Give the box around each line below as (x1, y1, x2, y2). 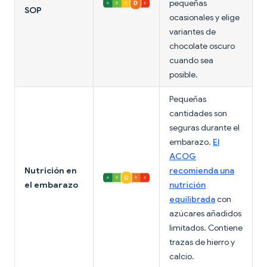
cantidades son (169, 108, 227, 119)
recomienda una (169, 165, 234, 176)
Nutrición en (24, 165, 77, 176)
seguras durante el (169, 122, 240, 133)
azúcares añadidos (169, 208, 241, 219)
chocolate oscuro (169, 41, 235, 52)
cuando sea (169, 55, 213, 66)
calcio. (169, 251, 194, 262)
